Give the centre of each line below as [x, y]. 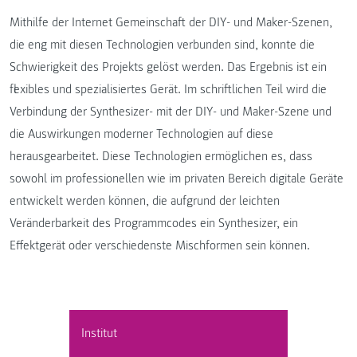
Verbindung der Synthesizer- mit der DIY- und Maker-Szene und [171, 111]
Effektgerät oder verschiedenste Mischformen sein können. [160, 245]
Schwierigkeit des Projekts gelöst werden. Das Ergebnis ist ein [168, 67]
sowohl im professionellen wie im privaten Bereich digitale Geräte [177, 178]
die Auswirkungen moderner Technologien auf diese [141, 133]
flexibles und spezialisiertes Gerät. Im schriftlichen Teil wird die [168, 89]
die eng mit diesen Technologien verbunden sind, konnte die [162, 44]
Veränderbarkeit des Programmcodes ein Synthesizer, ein [154, 223]
